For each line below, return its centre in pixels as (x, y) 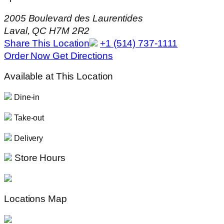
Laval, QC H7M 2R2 (47, 31)
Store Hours (39, 158)
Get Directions (83, 56)
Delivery (28, 138)
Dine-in (26, 97)
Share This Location (47, 43)
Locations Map (35, 199)
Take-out (28, 118)
